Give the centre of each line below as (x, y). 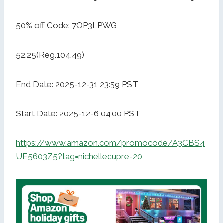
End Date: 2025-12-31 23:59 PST (77, 84)
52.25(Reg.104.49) (50, 55)
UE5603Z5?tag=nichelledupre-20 (79, 157)
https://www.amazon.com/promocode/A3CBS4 (110, 143)
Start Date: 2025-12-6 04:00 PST (78, 114)
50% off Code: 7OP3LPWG (66, 26)
